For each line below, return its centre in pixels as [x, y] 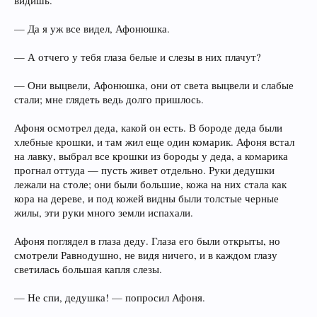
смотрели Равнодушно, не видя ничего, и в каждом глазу [146, 255]
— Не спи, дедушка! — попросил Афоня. [110, 298]
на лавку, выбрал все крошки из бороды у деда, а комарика [151, 156]
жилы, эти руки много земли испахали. [104, 213]
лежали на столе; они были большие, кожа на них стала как [150, 184]
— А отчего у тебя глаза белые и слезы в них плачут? [138, 57]
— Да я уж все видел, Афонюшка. [92, 29]
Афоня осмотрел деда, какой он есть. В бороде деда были [148, 128]
